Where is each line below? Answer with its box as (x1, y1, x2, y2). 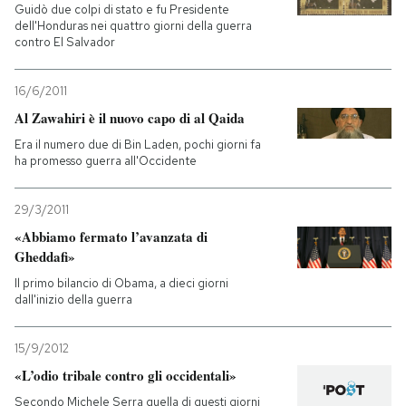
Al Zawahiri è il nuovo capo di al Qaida (14, 108, 245, 128)
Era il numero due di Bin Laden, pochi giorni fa (14, 137, 261, 152)
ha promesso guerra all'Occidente (14, 153, 197, 169)
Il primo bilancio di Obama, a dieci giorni (14, 275, 228, 291)
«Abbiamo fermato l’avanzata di (14, 227, 208, 246)
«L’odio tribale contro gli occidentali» (14, 365, 237, 385)
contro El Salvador (14, 34, 115, 50)
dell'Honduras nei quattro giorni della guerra (14, 18, 252, 34)
